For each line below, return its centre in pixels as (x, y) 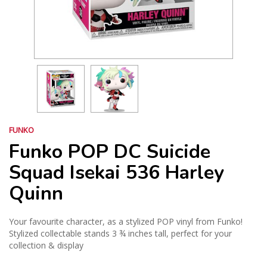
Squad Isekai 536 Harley (117, 173)
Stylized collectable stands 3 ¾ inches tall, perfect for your (120, 234)
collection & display (46, 246)
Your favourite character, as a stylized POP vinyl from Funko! (126, 222)
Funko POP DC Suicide (110, 152)
